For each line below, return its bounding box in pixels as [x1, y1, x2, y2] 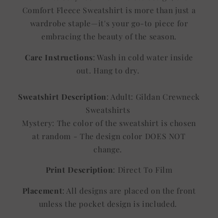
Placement [22, 185, 63, 196]
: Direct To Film [113, 164, 175, 175]
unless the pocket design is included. [38, 199, 180, 209]
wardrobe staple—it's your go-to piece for [30, 18, 188, 28]
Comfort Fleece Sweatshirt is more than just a [22, 4, 196, 15]
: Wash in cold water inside [92, 52, 193, 62]
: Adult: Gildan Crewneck [106, 91, 200, 102]
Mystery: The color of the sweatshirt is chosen [22, 117, 196, 128]
